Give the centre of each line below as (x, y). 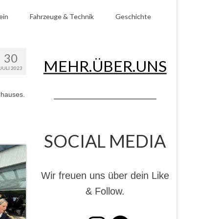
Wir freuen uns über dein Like (105, 175)
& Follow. (105, 191)
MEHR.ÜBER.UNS (105, 66)
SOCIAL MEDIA (105, 141)
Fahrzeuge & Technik (62, 16)
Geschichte (133, 16)
